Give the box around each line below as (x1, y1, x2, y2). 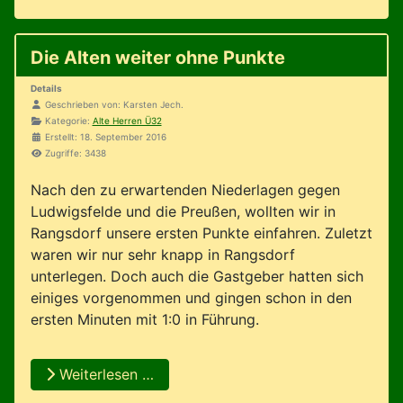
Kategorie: (41, 114, 93, 126)
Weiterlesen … (55, 365, 154, 384)
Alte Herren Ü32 (92, 114, 162, 126)
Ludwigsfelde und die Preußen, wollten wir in (31, 201, 336, 220)
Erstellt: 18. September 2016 (44, 130, 166, 142)
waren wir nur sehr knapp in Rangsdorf (31, 245, 295, 264)
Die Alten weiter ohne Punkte (31, 46, 285, 68)
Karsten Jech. (122, 98, 184, 110)
